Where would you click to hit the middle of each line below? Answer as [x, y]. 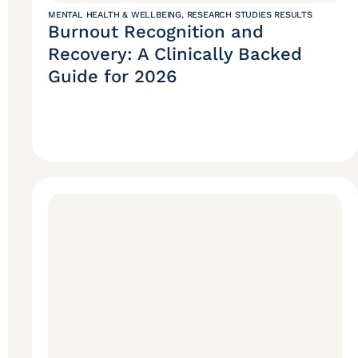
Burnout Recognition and [156, 32]
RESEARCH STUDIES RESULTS [249, 15]
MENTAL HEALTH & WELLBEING [115, 15]
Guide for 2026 [112, 77]
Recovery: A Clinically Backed [175, 54]
